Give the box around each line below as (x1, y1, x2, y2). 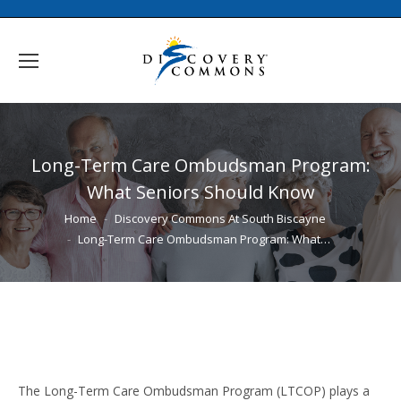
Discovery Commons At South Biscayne (115, 209, 326, 226)
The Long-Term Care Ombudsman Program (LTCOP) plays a (18, 382, 370, 399)
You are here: (18, 206, 95, 224)
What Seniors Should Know (86, 179, 315, 204)
